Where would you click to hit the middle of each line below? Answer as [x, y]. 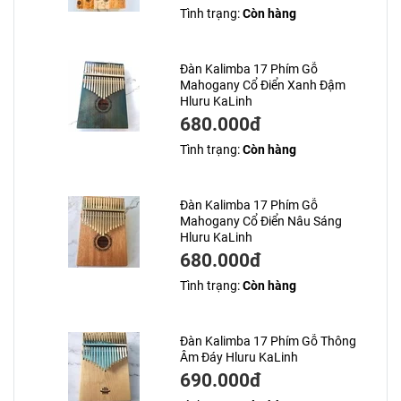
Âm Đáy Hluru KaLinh [239, 358]
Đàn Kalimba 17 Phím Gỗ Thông [268, 342]
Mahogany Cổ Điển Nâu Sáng [260, 222]
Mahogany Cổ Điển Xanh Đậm [262, 86]
